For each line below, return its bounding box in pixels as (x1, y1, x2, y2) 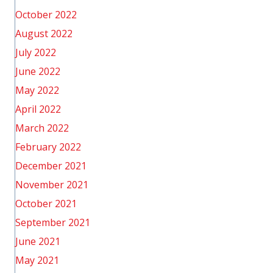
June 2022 (15, 65, 60, 78)
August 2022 (15, 27, 73, 40)
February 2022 (15, 140, 81, 154)
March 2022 (15, 121, 69, 135)
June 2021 (15, 235, 60, 248)
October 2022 (15, 8, 77, 21)
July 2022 (15, 46, 56, 59)
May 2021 (15, 253, 59, 267)
